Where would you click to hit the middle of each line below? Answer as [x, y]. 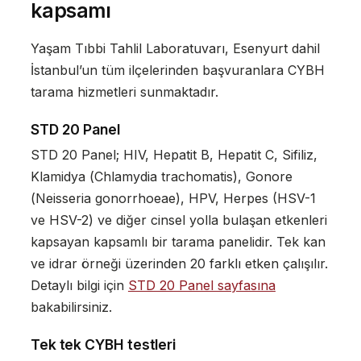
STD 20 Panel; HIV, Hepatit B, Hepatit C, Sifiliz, [174, 155]
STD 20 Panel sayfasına [201, 286]
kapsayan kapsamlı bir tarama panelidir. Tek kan [178, 242]
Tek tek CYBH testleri [103, 345]
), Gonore [262, 177]
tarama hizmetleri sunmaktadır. [124, 91]
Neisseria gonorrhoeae [105, 199]
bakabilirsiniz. [71, 307]
